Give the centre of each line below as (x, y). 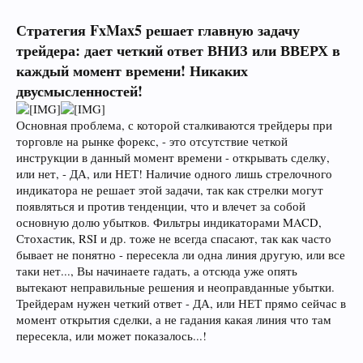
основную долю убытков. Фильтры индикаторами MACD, (169, 222)
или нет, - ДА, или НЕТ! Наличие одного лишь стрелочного (174, 173)
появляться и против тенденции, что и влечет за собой (161, 206)
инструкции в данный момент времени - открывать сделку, (173, 157)
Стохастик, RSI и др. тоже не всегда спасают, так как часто (174, 238)
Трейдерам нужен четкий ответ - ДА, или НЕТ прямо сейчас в (181, 303)
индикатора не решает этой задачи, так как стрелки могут (170, 190)
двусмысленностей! (79, 90)
